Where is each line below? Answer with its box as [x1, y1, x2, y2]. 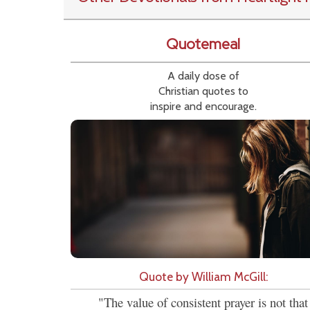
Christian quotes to [158, 84, 248, 98]
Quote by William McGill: [138, 269, 268, 284]
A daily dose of [167, 69, 239, 83]
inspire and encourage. [149, 100, 257, 113]
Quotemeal [166, 34, 240, 55]
